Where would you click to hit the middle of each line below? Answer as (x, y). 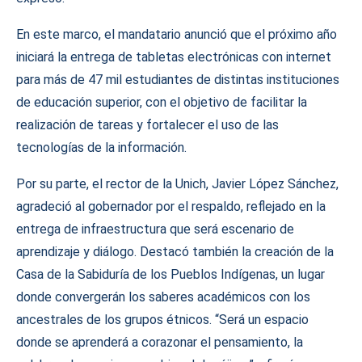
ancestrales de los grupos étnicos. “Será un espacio (162, 320)
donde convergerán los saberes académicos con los (163, 297)
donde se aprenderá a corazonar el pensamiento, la (160, 342)
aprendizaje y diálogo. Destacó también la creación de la (175, 252)
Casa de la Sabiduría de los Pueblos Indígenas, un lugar (170, 274)
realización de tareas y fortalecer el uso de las (147, 125)
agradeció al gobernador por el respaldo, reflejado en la (171, 206)
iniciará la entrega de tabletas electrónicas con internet (174, 57)
